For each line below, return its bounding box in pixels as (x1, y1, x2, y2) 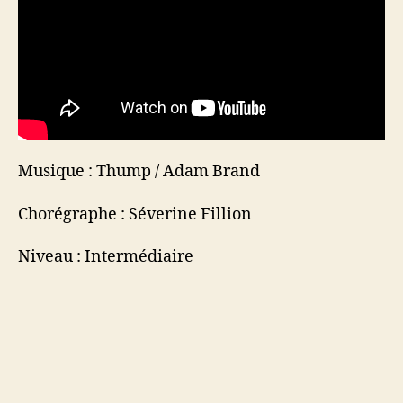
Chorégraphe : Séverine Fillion (18, 203, 252, 225)
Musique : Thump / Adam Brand (18, 161, 260, 183)
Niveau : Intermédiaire (18, 246, 193, 268)
